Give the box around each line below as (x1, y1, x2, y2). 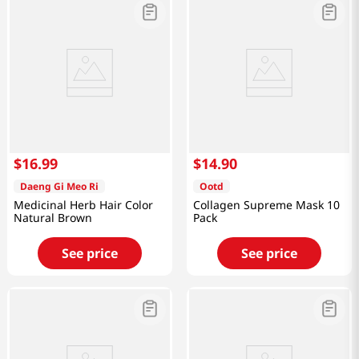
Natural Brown (14, 210, 92, 226)
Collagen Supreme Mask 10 (193, 197, 340, 213)
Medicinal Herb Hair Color (14, 197, 153, 213)
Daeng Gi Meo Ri (20, 179, 99, 194)
